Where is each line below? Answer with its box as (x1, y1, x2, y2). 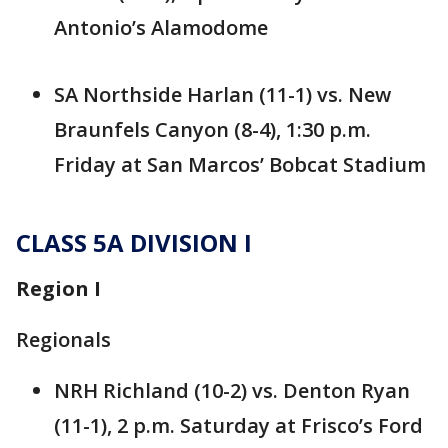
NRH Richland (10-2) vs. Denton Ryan (54, 377, 410, 405)
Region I (16, 275, 101, 303)
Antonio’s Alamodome (54, 14, 268, 42)
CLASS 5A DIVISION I (16, 226, 252, 260)
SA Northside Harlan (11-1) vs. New (54, 81, 391, 109)
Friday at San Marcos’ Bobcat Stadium (54, 151, 426, 179)
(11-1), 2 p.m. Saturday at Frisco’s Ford (54, 412, 423, 440)
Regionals (16, 326, 111, 354)
